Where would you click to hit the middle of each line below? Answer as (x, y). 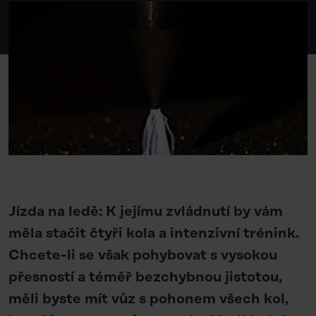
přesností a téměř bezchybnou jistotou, (146, 277)
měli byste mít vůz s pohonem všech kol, (149, 299)
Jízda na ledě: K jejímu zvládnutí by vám (146, 211)
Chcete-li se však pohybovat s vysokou (143, 255)
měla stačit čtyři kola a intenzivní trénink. (154, 233)
